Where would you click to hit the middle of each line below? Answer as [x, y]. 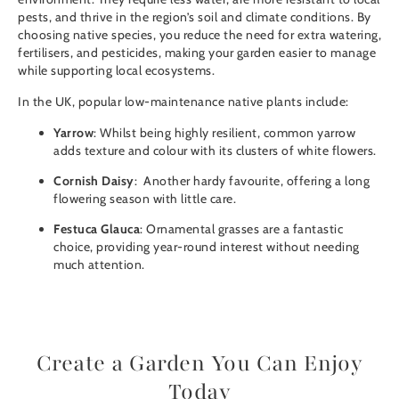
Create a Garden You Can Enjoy [199, 364]
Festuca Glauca [97, 229]
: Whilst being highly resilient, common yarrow [224, 133]
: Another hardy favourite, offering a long [252, 181]
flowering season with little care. [147, 199]
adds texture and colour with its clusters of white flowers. [216, 151]
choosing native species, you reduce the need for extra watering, [199, 35]
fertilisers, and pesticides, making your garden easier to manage [197, 53]
